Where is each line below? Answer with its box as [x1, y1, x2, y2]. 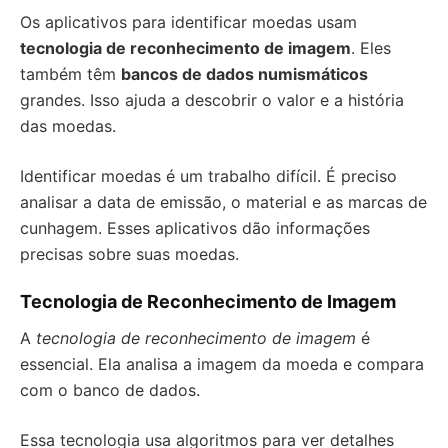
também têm [20, 64, 121, 84]
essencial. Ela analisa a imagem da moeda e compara [20, 354, 424, 374]
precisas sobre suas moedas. [20, 244, 239, 264]
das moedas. [20, 116, 116, 136]
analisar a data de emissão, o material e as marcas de [20, 192, 427, 212]
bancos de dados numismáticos [121, 64, 368, 84]
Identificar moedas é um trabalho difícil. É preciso [20, 166, 397, 186]
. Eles [351, 38, 391, 58]
